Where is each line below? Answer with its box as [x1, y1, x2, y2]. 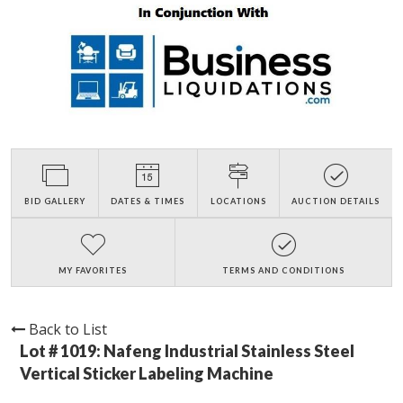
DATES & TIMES [111, 196, 185, 207]
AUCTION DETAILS [291, 196, 381, 207]
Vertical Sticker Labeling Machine [20, 363, 273, 384]
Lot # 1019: [20, 341, 103, 362]
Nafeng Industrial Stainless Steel [103, 341, 354, 362]
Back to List [29, 319, 107, 340]
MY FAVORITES [58, 265, 128, 276]
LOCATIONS [210, 196, 266, 207]
